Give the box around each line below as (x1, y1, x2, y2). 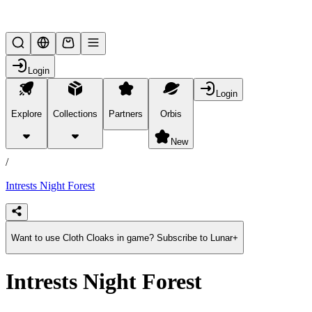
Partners (109, 108, 143, 119)
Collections (53, 108, 97, 119)
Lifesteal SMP (17, 8, 79, 21)
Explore (11, 108, 42, 119)
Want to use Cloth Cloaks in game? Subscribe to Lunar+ (11, 232, 238, 243)
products (6, 132, 43, 145)
